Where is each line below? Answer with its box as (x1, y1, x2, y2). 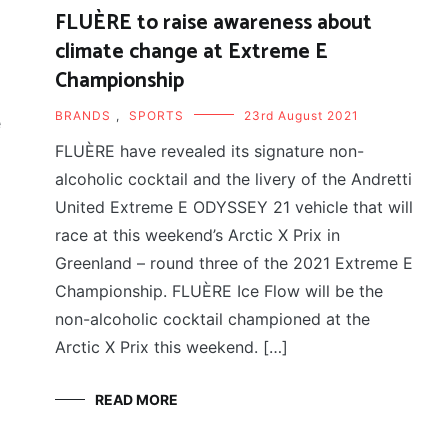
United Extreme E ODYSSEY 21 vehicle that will (55, 196, 414, 217)
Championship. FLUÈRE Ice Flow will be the (55, 280, 384, 301)
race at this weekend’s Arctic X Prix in (55, 224, 341, 245)
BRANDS (55, 107, 112, 123)
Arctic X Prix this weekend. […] (55, 336, 289, 357)
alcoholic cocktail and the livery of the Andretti (55, 168, 413, 189)
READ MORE (95, 390, 179, 408)
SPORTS (129, 107, 185, 123)
